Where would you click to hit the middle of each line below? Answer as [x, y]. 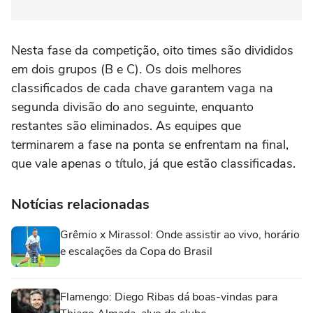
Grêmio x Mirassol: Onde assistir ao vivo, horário [180, 235]
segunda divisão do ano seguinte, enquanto [132, 107]
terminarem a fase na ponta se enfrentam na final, [150, 145]
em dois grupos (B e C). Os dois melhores [126, 70]
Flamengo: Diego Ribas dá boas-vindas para [169, 297]
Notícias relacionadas [80, 205]
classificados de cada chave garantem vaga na [142, 88]
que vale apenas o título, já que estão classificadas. [153, 164]
